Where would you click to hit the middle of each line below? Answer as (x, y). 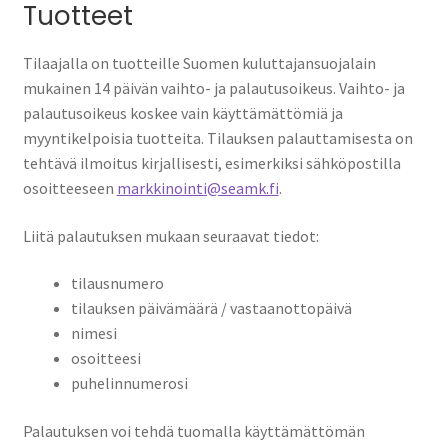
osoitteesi (105, 358)
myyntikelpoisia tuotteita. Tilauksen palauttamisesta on (217, 137)
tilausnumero (117, 283)
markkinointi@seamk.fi (197, 187)
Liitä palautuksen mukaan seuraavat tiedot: (170, 235)
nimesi (93, 333)
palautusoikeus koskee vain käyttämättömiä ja (182, 112)
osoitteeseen (69, 187)
